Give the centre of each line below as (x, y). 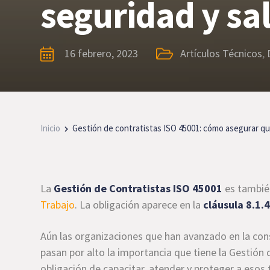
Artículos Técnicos (221, 53)
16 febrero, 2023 (102, 53)
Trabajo (58, 205)
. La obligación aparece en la (139, 205)
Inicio (51, 128)
